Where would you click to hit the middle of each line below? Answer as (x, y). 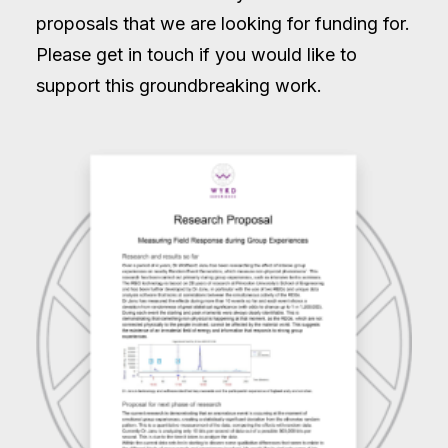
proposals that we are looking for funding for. (223, 23)
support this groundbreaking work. (179, 85)
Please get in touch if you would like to (196, 54)
